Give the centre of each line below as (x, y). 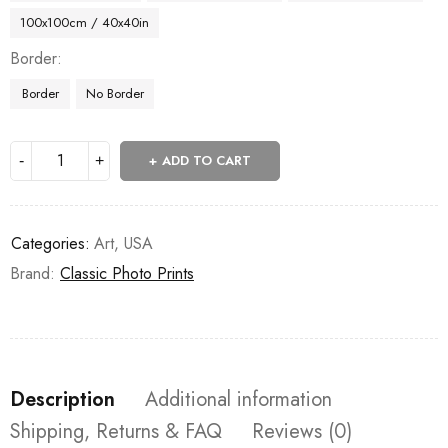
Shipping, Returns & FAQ (116, 431)
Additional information (238, 399)
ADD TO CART (206, 160)
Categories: (50, 243)
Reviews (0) (302, 431)
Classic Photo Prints (127, 273)
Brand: (35, 273)
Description (62, 399)
